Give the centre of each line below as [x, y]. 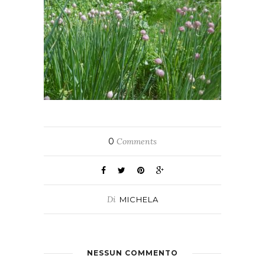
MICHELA [139, 199]
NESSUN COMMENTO [132, 253]
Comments [135, 141]
